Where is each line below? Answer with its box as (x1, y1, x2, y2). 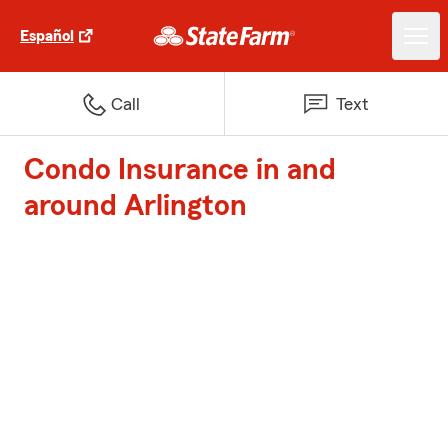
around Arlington (24, 191, 247, 221)
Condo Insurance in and (24, 155, 336, 185)
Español (20, 28, 74, 44)
